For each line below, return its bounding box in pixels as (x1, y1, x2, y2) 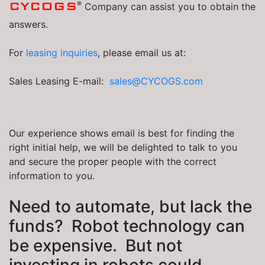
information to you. (9, 170, 95, 182)
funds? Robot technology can (9, 216, 245, 237)
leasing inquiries (26, 47, 98, 59)
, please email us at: (98, 47, 186, 59)
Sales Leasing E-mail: (9, 75, 109, 88)
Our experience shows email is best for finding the (9, 127, 234, 140)
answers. (9, 18, 48, 31)
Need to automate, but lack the (9, 196, 252, 217)
